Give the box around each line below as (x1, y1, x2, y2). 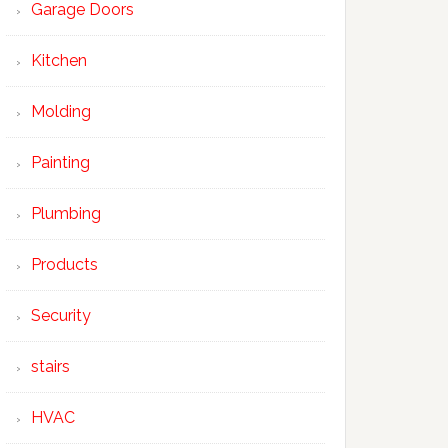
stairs (31, 357, 70, 376)
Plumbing (31, 204, 101, 223)
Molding (31, 102, 91, 121)
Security (31, 306, 91, 325)
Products (31, 255, 98, 274)
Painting (31, 153, 90, 172)
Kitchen (31, 51, 87, 70)
